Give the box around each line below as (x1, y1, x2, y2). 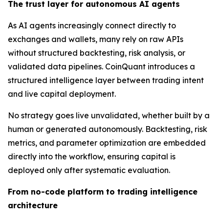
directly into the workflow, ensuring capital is (8, 152, 175, 162)
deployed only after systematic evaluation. (8, 165, 170, 175)
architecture (8, 200, 58, 211)
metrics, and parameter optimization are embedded (8, 138, 206, 148)
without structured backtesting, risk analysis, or (8, 48, 185, 58)
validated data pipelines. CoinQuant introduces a (8, 62, 195, 72)
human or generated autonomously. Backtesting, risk (8, 124, 207, 134)
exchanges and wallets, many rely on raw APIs (8, 34, 183, 44)
